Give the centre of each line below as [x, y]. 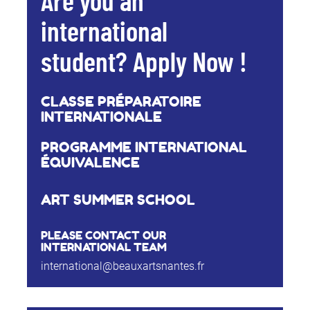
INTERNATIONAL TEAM [103, 247]
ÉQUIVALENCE [90, 163]
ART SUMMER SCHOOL [118, 200]
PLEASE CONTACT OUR [103, 236]
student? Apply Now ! [144, 64]
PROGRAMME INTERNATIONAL [144, 148]
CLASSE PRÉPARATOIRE [121, 102]
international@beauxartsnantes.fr [122, 266]
